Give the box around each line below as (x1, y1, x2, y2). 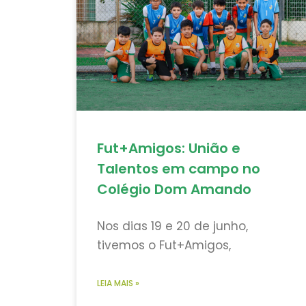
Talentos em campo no (97, 159, 260, 179)
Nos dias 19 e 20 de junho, (97, 218, 248, 235)
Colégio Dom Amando (97, 180, 251, 199)
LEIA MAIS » (97, 277, 139, 290)
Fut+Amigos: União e (97, 139, 240, 158)
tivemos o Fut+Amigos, (97, 237, 231, 254)
